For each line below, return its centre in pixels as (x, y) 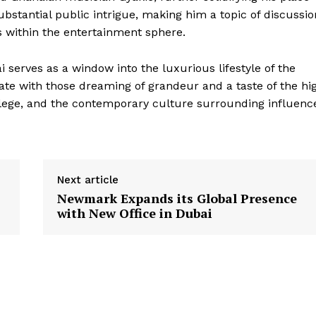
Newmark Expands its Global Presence (177, 199)
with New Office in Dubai (134, 213)
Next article (87, 180)
